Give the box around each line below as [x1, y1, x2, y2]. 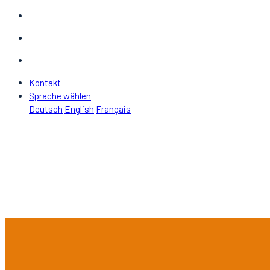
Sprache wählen [29, 90, 91, 101]
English [64, 104, 94, 115]
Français [96, 104, 131, 115]
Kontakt [29, 77, 61, 88]
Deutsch [29, 104, 63, 115]
